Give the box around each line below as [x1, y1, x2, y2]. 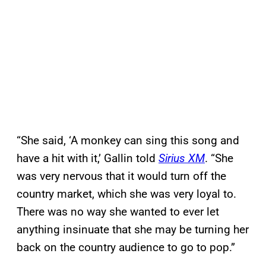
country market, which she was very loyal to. [17, 187, 236, 201]
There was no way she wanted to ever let [17, 205, 219, 219]
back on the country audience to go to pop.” [17, 240, 235, 255]
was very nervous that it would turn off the [17, 169, 226, 183]
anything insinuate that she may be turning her [17, 223, 249, 237]
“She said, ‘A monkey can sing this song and [17, 134, 239, 148]
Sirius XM [159, 151, 205, 166]
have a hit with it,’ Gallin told [17, 151, 159, 166]
